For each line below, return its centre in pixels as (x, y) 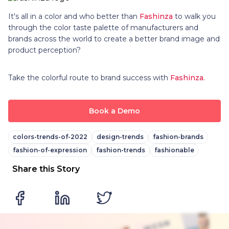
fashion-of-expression (50, 150)
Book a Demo (114, 111)
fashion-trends (121, 150)
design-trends (120, 136)
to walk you (194, 16)
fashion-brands (178, 136)
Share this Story (46, 169)
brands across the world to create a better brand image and (114, 39)
